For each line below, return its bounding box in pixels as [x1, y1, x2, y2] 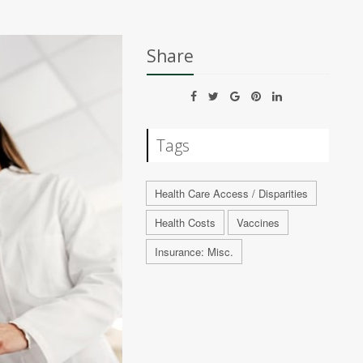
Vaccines [237, 215, 280, 230]
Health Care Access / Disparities [155, 186, 309, 201]
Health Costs [155, 215, 216, 230]
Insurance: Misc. [155, 244, 234, 259]
